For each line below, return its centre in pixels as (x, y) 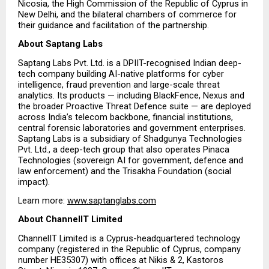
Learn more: (41, 201)
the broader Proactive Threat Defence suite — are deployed (134, 106)
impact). (34, 182)
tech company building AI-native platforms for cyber (121, 74)
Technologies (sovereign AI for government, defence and (131, 160)
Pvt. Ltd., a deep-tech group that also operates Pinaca (124, 149)
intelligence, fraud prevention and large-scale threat (119, 84)
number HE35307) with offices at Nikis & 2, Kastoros (121, 260)
